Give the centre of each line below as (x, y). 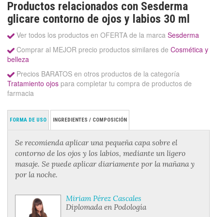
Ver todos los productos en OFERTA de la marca (91, 35)
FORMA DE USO (28, 120)
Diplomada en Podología (106, 207)
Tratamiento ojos (33, 84)
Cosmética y (189, 50)
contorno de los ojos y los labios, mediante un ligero (100, 154)
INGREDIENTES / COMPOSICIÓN (90, 120)
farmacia (21, 93)
